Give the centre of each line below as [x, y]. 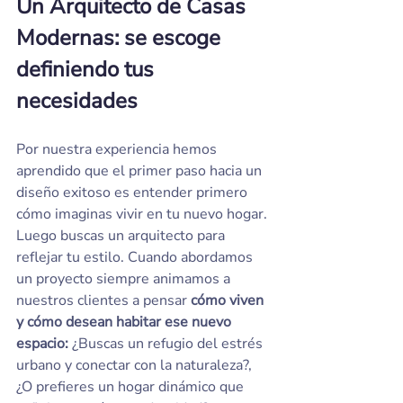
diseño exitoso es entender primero [134, 193]
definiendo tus [88, 69]
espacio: [42, 344]
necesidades [77, 101]
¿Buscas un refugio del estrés [167, 344]
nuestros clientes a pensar [103, 300]
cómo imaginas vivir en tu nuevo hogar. [143, 214]
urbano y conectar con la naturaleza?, [136, 365]
